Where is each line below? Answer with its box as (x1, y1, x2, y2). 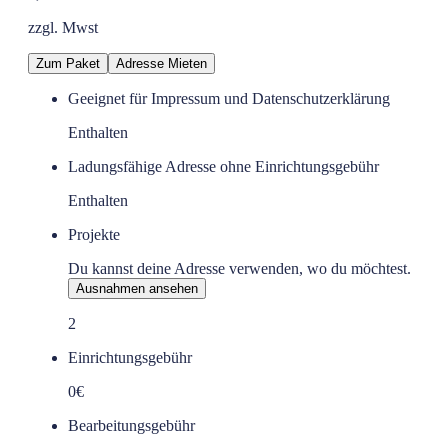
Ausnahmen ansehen (76, 280, 198, 296)
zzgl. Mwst (28, 18, 98, 36)
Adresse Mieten (116, 55, 207, 71)
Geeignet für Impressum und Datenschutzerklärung (68, 89, 390, 107)
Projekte (68, 225, 120, 243)
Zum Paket (36, 55, 100, 71)
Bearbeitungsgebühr (68, 416, 195, 434)
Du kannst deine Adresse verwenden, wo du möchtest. (68, 259, 411, 277)
